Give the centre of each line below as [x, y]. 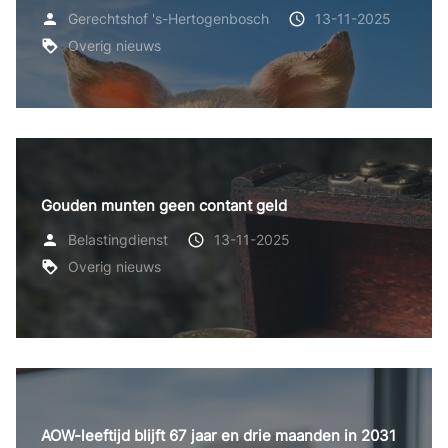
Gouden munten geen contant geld [164, 205]
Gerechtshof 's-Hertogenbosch [168, 19]
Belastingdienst [118, 240]
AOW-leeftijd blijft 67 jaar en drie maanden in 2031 [218, 435]
